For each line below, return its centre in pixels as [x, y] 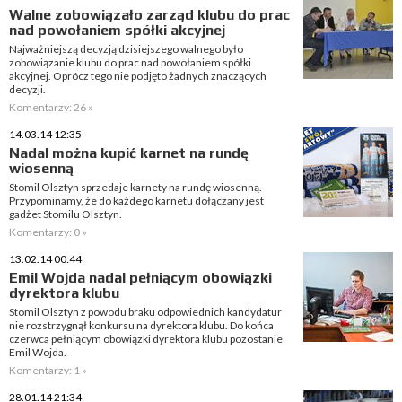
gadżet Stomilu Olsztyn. [66, 214]
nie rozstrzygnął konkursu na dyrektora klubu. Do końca [141, 325]
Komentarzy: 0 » [48, 232]
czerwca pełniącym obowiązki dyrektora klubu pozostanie [146, 339]
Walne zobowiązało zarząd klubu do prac [149, 15]
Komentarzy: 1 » [48, 370]
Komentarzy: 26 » [51, 107]
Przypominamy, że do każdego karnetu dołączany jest [136, 201]
